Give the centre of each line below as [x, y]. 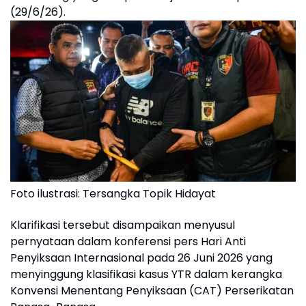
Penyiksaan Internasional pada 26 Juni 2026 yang [141, 258]
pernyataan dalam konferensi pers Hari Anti [128, 242]
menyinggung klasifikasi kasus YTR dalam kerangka [146, 275]
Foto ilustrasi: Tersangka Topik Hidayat [113, 194]
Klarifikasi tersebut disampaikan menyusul [123, 225]
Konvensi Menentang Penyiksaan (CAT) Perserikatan [152, 291]
